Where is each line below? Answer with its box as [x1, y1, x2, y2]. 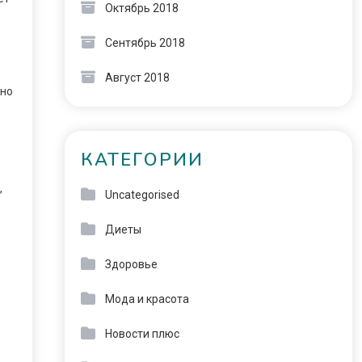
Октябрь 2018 [104, 2, 179, 15]
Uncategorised [104, 188, 179, 201]
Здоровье [104, 258, 158, 271]
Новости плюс [104, 327, 179, 340]
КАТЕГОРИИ [80, 148, 204, 172]
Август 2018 [104, 71, 170, 84]
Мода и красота [104, 293, 189, 305]
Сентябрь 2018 [104, 36, 185, 49]
